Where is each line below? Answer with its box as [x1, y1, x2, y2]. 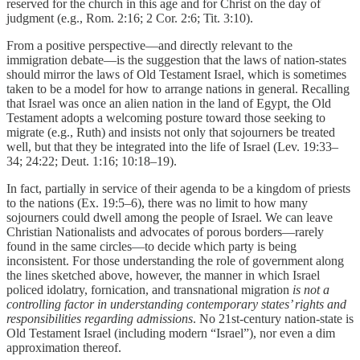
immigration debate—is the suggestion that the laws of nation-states [6, 53, 346, 67]
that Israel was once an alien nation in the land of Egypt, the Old [6, 96, 331, 111]
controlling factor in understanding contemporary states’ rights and [6, 297, 346, 312]
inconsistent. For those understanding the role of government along [6, 254, 344, 268]
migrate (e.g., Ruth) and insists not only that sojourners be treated [6, 125, 335, 140]
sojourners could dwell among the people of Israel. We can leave [6, 211, 333, 225]
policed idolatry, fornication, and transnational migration [6, 283, 292, 297]
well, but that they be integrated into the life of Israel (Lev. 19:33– [6, 140, 338, 154]
